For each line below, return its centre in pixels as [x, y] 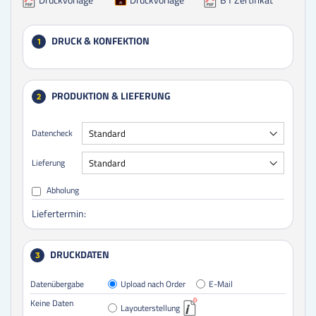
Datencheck [52, 133]
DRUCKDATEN [80, 254]
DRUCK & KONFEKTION [101, 40]
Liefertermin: [59, 213]
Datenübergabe [57, 284]
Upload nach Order [153, 284]
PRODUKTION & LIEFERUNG [111, 95]
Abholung [61, 190]
